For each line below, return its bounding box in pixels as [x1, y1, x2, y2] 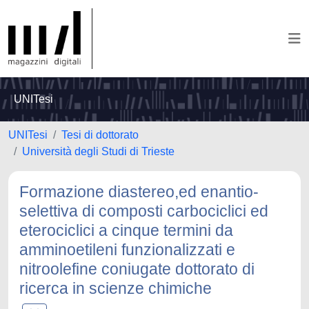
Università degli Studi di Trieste [22, 146, 175, 157]
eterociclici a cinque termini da [19, 221, 233, 239]
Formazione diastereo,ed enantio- [19, 183, 259, 201]
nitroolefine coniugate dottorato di [19, 260, 255, 278]
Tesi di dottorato [61, 129, 139, 141]
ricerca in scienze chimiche [19, 279, 212, 297]
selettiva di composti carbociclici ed [19, 202, 268, 220]
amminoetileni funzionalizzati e [19, 241, 235, 259]
